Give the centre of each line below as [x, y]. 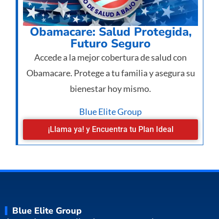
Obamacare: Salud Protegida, [110, 32]
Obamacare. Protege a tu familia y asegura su [110, 73]
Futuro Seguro [110, 44]
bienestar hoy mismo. [110, 89]
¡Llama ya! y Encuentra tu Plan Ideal [110, 129]
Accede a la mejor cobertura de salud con [110, 57]
